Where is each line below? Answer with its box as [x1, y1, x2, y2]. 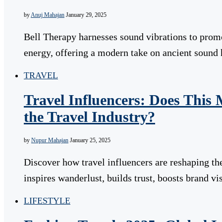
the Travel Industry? [24, 109, 155, 125]
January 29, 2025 [66, 11, 107, 18]
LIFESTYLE [24, 195, 70, 206]
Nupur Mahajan [31, 136, 68, 144]
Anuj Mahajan [31, 11, 64, 18]
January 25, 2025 [70, 136, 111, 144]
